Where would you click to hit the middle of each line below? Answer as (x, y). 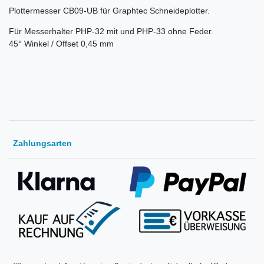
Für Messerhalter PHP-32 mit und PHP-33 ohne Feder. (111, 32)
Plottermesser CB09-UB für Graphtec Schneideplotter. (109, 11)
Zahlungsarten (42, 143)
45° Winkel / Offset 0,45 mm (61, 44)
